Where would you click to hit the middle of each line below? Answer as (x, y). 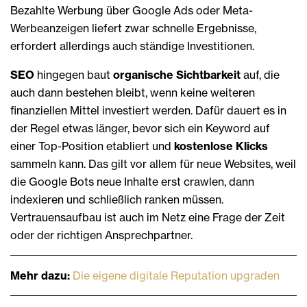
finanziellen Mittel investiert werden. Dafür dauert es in (148, 110)
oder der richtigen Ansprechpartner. (103, 235)
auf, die (261, 74)
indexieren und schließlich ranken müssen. (117, 199)
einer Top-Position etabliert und (92, 146)
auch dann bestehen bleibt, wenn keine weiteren (133, 92)
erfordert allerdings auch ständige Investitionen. (132, 46)
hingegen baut (75, 74)
